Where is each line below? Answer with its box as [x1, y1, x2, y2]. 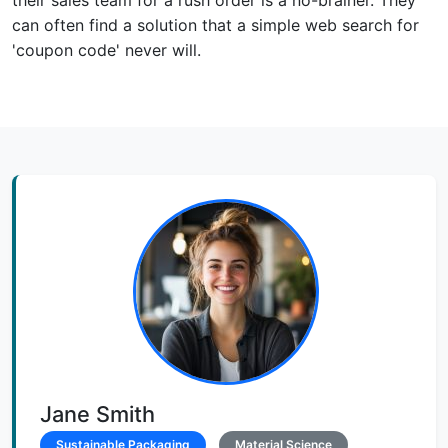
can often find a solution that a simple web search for [12, 14, 419, 35]
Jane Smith [40, 400, 155, 427]
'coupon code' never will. [12, 39, 201, 60]
